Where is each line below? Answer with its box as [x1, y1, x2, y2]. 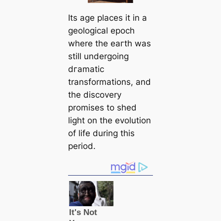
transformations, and [68, 76, 151, 87]
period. [68, 141, 96, 151]
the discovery [68, 89, 121, 100]
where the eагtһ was [68, 38, 151, 48]
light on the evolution [68, 115, 151, 125]
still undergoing [68, 51, 129, 61]
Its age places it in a [68, 12, 147, 23]
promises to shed [68, 102, 137, 112]
